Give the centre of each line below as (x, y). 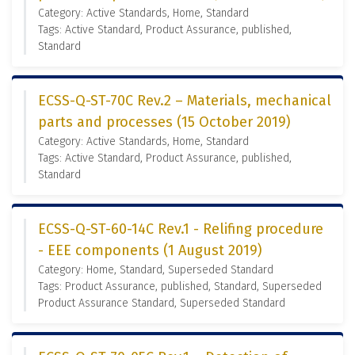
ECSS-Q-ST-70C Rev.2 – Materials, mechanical (185, 101)
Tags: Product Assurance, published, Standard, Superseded (180, 286)
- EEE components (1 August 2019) (150, 250)
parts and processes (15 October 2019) (164, 122)
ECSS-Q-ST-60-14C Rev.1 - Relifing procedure (181, 229)
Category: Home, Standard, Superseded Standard (156, 270)
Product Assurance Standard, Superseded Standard (162, 303)
